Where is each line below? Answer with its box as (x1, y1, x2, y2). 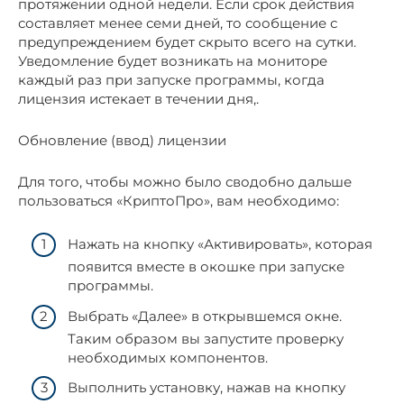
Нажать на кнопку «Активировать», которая (68, 235, 372, 253)
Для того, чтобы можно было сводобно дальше (18, 172, 352, 190)
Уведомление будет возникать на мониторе (18, 51, 327, 69)
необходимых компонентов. (68, 348, 268, 366)
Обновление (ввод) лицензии (18, 131, 226, 149)
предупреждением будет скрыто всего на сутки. (18, 32, 356, 50)
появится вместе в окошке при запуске (68, 258, 344, 276)
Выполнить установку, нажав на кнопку (68, 379, 345, 397)
